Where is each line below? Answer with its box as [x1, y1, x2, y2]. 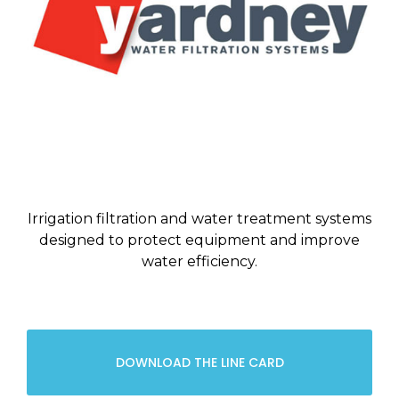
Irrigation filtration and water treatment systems [28, 210, 371, 228]
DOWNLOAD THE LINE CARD [115, 354, 284, 372]
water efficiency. [142, 253, 257, 271]
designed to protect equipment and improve [39, 232, 360, 249]
